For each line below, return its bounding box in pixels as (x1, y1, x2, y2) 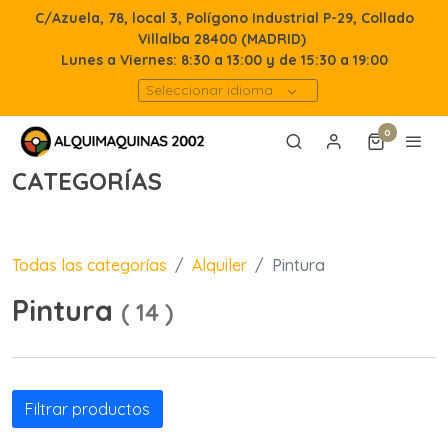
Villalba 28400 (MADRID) (138, 30, 310, 48)
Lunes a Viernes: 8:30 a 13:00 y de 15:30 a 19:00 (60, 51, 388, 69)
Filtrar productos (25, 399, 150, 420)
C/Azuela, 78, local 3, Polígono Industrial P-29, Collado (34, 9, 414, 27)
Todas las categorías (12, 254, 167, 275)
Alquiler (192, 254, 247, 275)
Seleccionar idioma (146, 81, 273, 99)
